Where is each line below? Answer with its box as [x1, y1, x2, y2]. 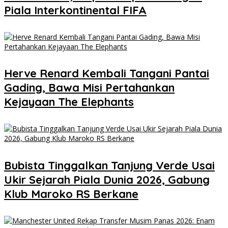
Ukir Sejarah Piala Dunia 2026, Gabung [4, 172, 210, 187]
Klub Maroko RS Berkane [4, 186, 138, 201]
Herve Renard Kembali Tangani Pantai [4, 66, 209, 81]
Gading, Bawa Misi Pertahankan [4, 80, 175, 95]
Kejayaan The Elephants [4, 95, 134, 109]
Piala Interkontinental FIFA [4, 3, 147, 17]
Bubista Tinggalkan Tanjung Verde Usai [4, 158, 215, 173]
